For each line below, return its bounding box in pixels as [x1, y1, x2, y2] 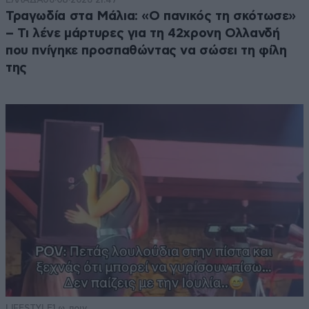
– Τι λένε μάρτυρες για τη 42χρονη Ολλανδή [6, 26, 280, 40]
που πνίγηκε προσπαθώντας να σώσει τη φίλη [6, 43, 287, 57]
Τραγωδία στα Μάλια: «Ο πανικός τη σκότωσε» [6, 9, 297, 23]
